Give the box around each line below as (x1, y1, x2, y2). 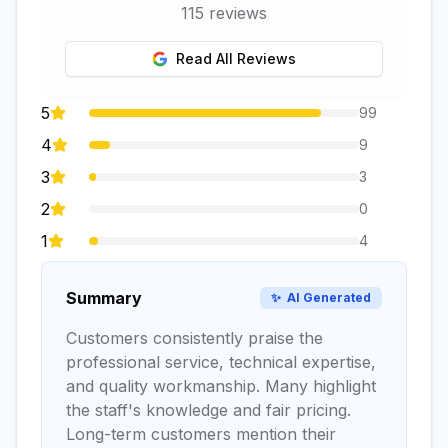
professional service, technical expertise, (66, 352, 376, 372)
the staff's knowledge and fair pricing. (66, 400, 351, 420)
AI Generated (287, 290, 371, 305)
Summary (66, 288, 142, 308)
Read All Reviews (176, 50, 296, 67)
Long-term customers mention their (66, 424, 336, 444)
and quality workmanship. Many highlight (66, 376, 376, 396)
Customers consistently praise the (66, 328, 323, 348)
